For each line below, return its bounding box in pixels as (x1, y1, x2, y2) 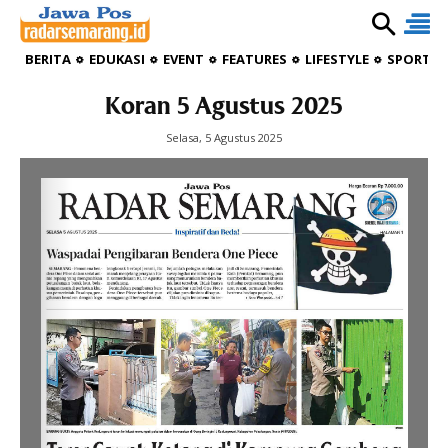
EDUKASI (89, 49, 145, 68)
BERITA (25, 49, 71, 68)
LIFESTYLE (305, 49, 369, 68)
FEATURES (222, 49, 287, 68)
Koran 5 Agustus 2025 (105, 95, 343, 120)
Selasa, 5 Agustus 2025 (166, 129, 282, 145)
